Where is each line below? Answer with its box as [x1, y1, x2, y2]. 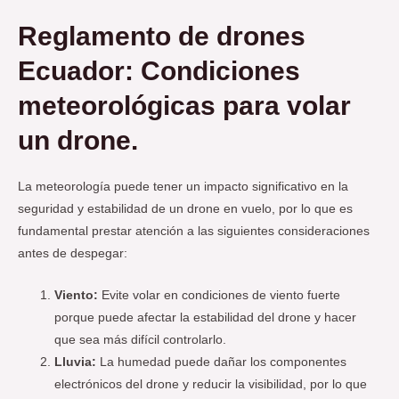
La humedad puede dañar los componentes [96, 355, 347, 369]
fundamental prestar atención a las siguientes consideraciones [18, 224, 370, 239]
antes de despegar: [18, 247, 127, 261]
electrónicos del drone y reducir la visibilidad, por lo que [54, 378, 368, 391]
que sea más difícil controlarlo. [54, 333, 227, 346]
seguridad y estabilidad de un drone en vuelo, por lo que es [18, 202, 353, 216]
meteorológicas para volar [18, 91, 351, 121]
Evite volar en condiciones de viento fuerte [98, 289, 341, 302]
